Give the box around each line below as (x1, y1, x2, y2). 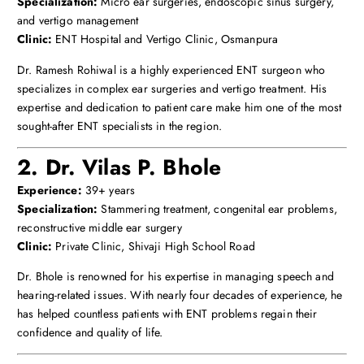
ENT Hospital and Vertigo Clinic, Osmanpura (52, 31, 279, 48)
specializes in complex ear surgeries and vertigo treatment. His (17, 80, 327, 97)
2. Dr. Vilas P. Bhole (17, 151, 222, 183)
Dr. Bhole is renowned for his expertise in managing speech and (17, 267, 334, 284)
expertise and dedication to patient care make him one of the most (17, 98, 342, 115)
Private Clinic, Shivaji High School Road (52, 237, 255, 254)
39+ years (81, 181, 136, 198)
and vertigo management (17, 12, 139, 29)
